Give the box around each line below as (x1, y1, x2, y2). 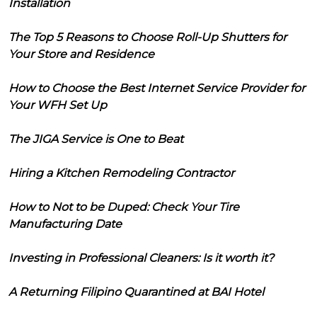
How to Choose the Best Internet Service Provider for (8, 81, 305, 95)
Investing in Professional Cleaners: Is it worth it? (8, 250, 274, 265)
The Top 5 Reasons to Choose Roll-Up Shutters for (8, 30, 287, 44)
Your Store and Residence (8, 47, 154, 61)
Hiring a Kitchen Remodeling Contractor (8, 166, 234, 180)
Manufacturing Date (8, 217, 122, 231)
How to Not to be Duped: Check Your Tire (8, 200, 239, 214)
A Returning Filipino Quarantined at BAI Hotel (8, 284, 264, 299)
